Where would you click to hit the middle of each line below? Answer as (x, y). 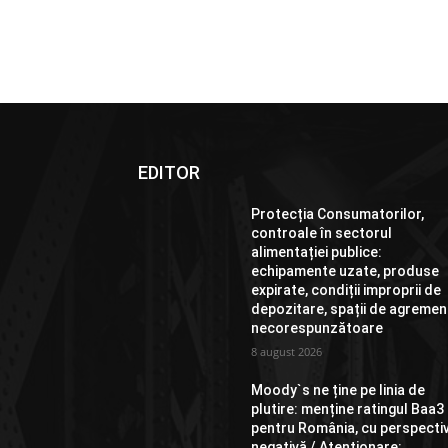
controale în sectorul (322, 233)
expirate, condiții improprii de (346, 290)
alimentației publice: (317, 252)
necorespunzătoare (317, 328)
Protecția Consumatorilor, (338, 214)
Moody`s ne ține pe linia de (338, 390)
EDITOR (169, 173)
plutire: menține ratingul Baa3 (348, 409)
